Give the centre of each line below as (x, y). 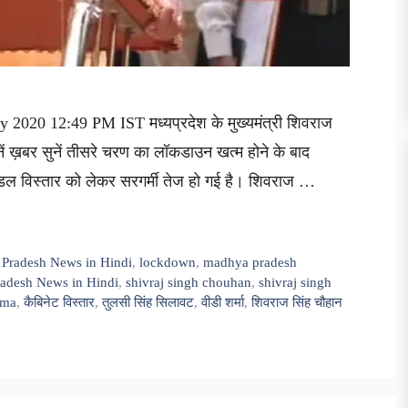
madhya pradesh (250, 262)
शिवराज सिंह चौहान (297, 302)
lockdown (168, 262)
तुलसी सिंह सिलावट (148, 302)
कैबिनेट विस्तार (59, 302)
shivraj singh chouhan (189, 282)
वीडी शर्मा (223, 302)
